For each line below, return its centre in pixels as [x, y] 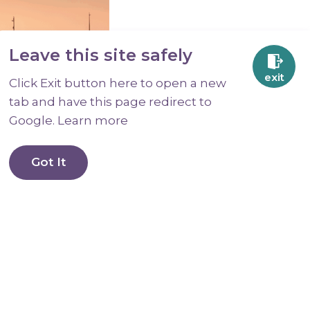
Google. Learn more [69, 120]
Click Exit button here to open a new [118, 83]
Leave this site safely [101, 55]
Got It [48, 162]
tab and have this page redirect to [110, 102]
